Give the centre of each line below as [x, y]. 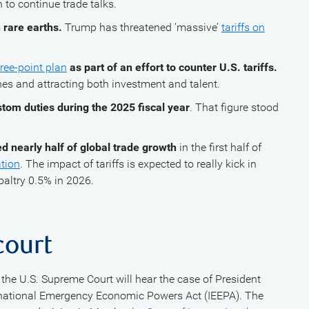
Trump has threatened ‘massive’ [143, 27]
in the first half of [220, 147]
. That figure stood [234, 107]
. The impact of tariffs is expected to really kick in [138, 164]
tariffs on [243, 27]
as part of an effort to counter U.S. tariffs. [173, 67]
